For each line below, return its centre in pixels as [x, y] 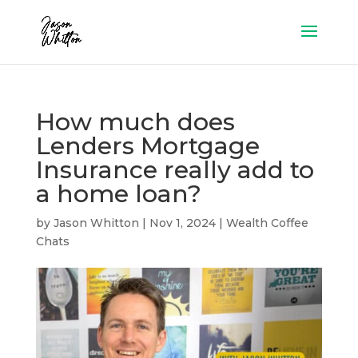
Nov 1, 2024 [182, 223]
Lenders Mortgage [147, 146]
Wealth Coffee [267, 223]
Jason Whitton [96, 223]
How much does [135, 122]
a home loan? [118, 194]
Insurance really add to [175, 170]
